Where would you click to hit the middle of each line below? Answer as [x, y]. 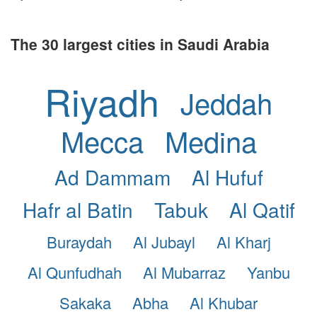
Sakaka [85, 302]
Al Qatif [262, 209]
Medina [211, 140]
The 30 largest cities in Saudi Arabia [140, 44]
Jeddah [226, 103]
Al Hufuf [227, 177]
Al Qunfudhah [74, 272]
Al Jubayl [164, 241]
